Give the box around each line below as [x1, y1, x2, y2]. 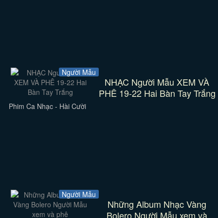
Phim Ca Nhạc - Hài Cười [8, 101, 86, 111]
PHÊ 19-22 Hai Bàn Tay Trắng [98, 87, 216, 99]
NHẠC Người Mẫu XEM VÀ [105, 75, 210, 88]
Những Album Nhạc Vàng [108, 198, 207, 210]
